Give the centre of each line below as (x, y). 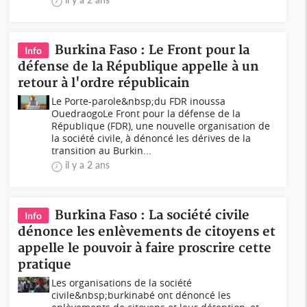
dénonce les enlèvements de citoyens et (147, 232)
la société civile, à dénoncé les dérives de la (151, 138)
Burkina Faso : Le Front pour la (152, 50)
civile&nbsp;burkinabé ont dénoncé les (142, 295)
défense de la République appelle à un (139, 67)
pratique (45, 265)
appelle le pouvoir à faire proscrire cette (145, 248)
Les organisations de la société (122, 283)
